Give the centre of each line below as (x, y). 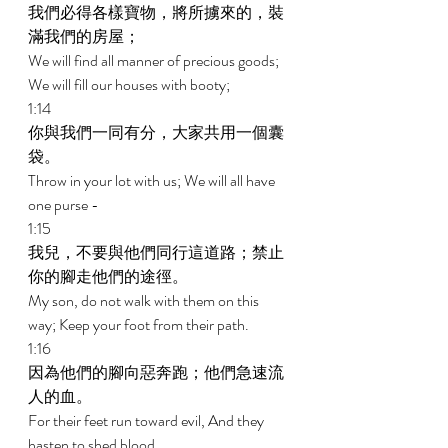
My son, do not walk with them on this (145, 300)
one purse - (65, 204)
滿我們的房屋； (85, 36)
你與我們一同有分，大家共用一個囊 (156, 132)
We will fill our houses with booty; (130, 84)
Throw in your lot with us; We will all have (153, 180)
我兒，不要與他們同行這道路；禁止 (156, 252)
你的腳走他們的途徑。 (109, 276)
